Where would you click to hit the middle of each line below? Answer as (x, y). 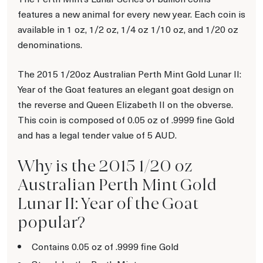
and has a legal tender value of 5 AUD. (97, 134)
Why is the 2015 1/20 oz (105, 166)
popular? (51, 222)
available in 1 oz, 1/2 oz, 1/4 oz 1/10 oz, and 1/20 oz (128, 29)
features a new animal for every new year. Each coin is (131, 14)
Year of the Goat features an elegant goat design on (126, 89)
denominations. (50, 44)
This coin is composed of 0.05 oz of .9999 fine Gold (126, 119)
